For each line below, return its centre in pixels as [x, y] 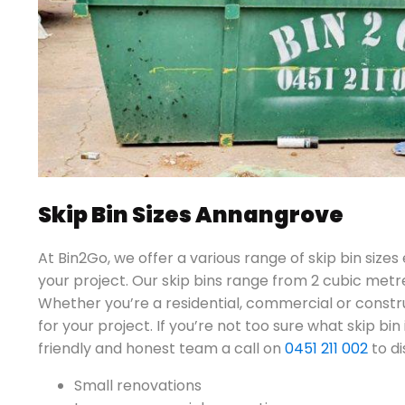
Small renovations [138, 385]
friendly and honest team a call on [161, 348]
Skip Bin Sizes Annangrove [191, 214]
